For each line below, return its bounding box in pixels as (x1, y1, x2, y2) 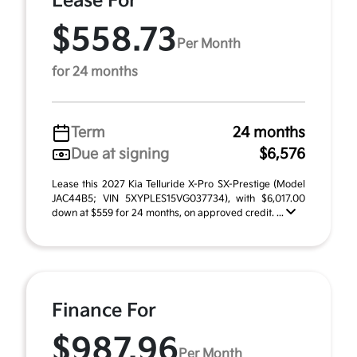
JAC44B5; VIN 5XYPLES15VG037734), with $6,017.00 (52, 193, 305, 205)
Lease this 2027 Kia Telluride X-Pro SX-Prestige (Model (52, 178, 305, 190)
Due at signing (71, 146, 169, 163)
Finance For (52, 300, 156, 322)
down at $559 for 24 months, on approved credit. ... (52, 207, 286, 219)
